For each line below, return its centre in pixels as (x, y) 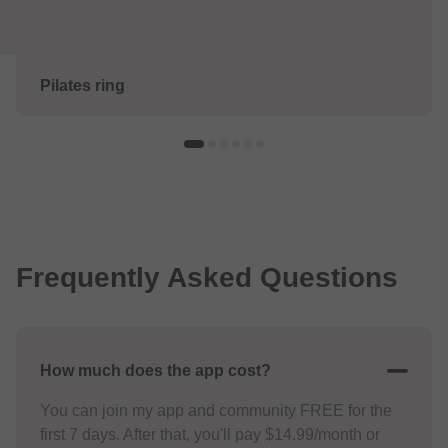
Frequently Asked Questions (207, 278)
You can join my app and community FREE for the (216, 411)
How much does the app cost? (155, 371)
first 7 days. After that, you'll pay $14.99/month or (210, 435)
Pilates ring (82, 86)
